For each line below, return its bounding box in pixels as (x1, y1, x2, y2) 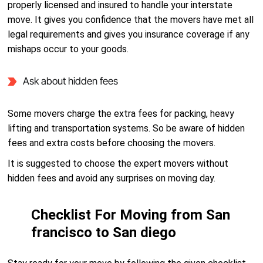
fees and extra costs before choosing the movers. (8, 137, 216, 149)
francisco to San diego (31, 224, 177, 241)
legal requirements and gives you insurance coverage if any (8, 29, 250, 40)
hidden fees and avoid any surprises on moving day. (8, 173, 216, 184)
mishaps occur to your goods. (8, 43, 129, 55)
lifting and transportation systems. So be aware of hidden (8, 123, 245, 134)
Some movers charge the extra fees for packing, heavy (8, 108, 235, 119)
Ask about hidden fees (22, 75, 118, 87)
